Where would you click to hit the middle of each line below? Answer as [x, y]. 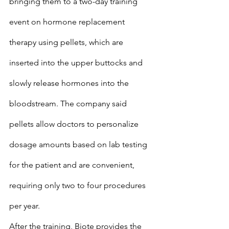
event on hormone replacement [68, 22]
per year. [25, 206]
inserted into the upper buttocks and [77, 63]
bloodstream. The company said [69, 104]
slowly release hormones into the [70, 83]
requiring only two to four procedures [78, 185]
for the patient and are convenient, [73, 165]
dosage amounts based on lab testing [79, 144]
